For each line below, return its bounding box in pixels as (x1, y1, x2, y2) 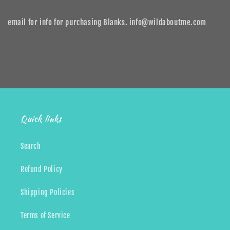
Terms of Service (21, 211, 70, 220)
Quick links (21, 113, 62, 125)
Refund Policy (21, 165, 63, 174)
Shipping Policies (21, 188, 75, 197)
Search (21, 142, 41, 150)
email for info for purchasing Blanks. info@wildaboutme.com (8, 17, 206, 27)
